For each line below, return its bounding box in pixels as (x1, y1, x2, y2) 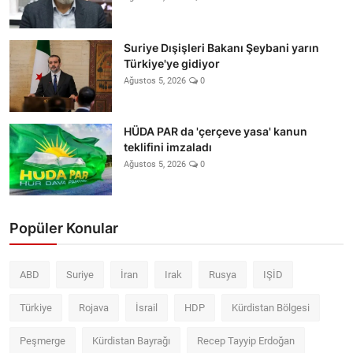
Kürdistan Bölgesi (232, 301, 310, 314)
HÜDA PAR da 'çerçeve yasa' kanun (124, 124, 307, 138)
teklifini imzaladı (124, 139, 212, 154)
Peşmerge (20, 334, 65, 347)
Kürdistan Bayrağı (92, 334, 170, 347)
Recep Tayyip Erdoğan (197, 334, 295, 347)
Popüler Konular (9, 219, 118, 236)
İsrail (136, 301, 158, 314)
